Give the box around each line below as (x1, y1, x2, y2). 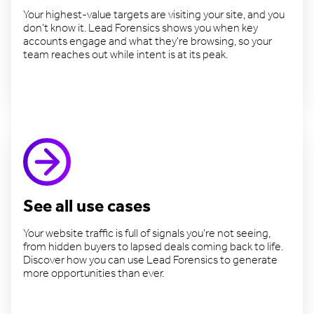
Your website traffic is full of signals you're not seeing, (23, 223, 271, 245)
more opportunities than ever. (23, 263, 164, 285)
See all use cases (23, 190, 151, 224)
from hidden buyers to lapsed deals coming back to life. (23, 236, 283, 259)
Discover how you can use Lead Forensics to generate (23, 250, 278, 272)
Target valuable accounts (34, 92, 145, 111)
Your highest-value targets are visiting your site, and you (23, 4, 285, 27)
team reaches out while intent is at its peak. (23, 44, 228, 67)
